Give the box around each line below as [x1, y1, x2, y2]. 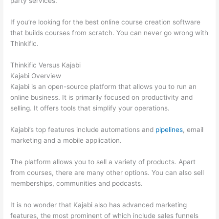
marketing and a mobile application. [10, 136, 122, 144]
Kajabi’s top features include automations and [10, 125, 156, 133]
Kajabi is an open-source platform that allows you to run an [10, 83, 197, 91]
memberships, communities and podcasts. [10, 179, 143, 187]
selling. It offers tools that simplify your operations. [10, 104, 170, 112]
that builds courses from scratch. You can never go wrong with [10, 29, 209, 37]
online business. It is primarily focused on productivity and [10, 93, 193, 102]
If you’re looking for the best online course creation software [10, 18, 201, 26]
